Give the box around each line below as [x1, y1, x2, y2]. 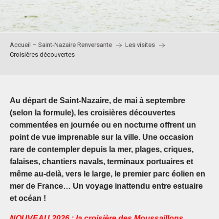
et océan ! [10, 194, 46, 202]
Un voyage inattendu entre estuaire [73, 182, 203, 190]
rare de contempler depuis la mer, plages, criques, [10, 145, 194, 153]
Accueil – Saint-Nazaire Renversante [10, 41, 112, 48]
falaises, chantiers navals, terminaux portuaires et [10, 157, 193, 166]
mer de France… [10, 182, 73, 190]
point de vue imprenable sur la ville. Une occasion [10, 133, 194, 141]
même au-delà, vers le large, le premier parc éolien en [10, 170, 205, 178]
